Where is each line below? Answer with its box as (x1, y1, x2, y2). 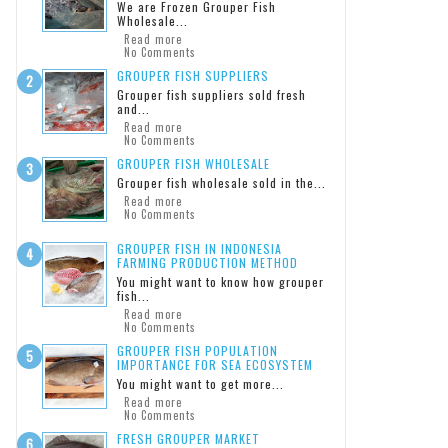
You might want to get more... (117, 375, 284, 392)
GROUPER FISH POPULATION (117, 342, 278, 359)
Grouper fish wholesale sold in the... (117, 174, 326, 191)
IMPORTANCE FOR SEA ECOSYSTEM (117, 356, 313, 373)
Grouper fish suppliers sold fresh (117, 86, 306, 103)
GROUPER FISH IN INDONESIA (117, 240, 282, 257)
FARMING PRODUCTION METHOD (117, 254, 298, 271)
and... (117, 100, 150, 117)
